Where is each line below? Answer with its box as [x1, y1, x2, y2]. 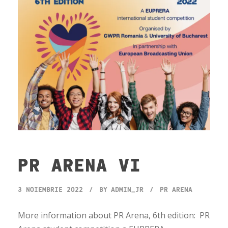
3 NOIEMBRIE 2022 [18, 185, 83, 193]
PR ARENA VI [18, 152, 141, 175]
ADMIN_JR [111, 185, 144, 193]
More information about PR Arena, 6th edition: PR [18, 209, 210, 221]
